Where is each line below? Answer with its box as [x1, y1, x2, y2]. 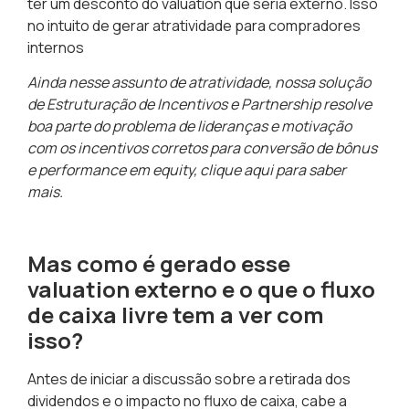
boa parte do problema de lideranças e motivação [27, 116, 351, 137]
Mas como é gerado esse [27, 248, 290, 279]
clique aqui [197, 160, 273, 181]
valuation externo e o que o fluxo [27, 274, 375, 305]
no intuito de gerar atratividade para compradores [27, 16, 361, 36]
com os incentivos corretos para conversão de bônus [27, 138, 377, 159]
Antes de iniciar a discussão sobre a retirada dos [27, 369, 351, 390]
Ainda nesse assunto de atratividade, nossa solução [27, 72, 371, 93]
